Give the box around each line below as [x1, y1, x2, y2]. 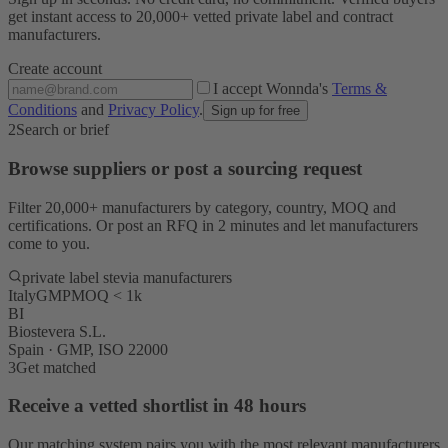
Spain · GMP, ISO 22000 [8, 340, 168, 358]
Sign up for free [211, 103, 300, 119]
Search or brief [16, 121, 109, 139]
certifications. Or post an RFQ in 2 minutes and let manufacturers [8, 216, 418, 234]
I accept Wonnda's [213, 80, 332, 98]
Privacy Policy [108, 101, 199, 119]
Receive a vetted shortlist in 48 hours [8, 395, 306, 417]
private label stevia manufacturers [22, 268, 232, 286]
